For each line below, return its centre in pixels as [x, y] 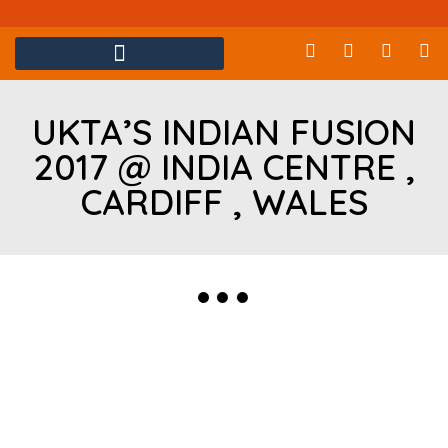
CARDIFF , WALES [224, 202]
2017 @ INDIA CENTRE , [224, 167]
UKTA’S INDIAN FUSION [224, 132]
